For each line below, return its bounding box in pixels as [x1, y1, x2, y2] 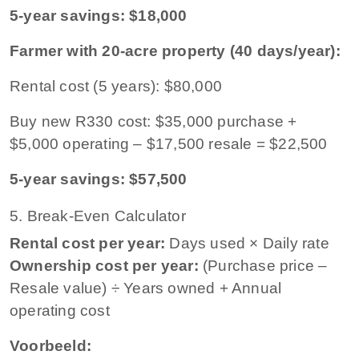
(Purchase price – [198, 256, 328, 274]
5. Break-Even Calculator [10, 207, 186, 224]
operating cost [10, 301, 110, 319]
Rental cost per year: [10, 234, 166, 252]
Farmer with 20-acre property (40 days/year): [10, 42, 341, 59]
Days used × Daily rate [165, 234, 329, 252]
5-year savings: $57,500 [10, 170, 188, 188]
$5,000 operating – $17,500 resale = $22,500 [10, 135, 328, 152]
